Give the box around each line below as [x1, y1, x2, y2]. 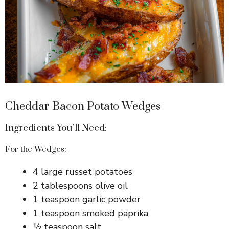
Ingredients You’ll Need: [5, 122, 107, 134]
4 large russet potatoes [33, 165, 132, 178]
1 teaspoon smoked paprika [33, 207, 148, 219]
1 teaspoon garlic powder [33, 193, 141, 205]
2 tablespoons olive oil [33, 179, 128, 192]
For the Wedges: [5, 144, 66, 154]
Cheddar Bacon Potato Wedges [5, 99, 161, 113]
